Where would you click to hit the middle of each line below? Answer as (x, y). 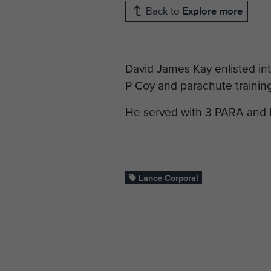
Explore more (212, 11)
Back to (163, 11)
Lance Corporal (168, 178)
